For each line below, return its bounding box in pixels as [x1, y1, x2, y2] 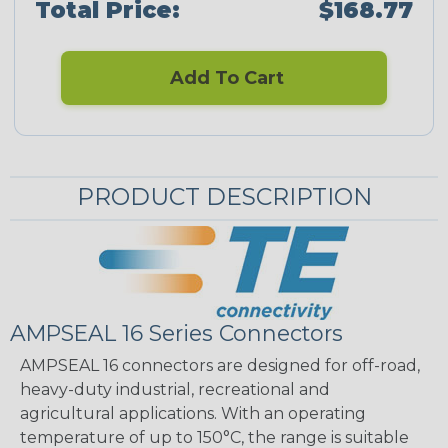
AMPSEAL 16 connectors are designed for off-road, [20, 356, 420, 376]
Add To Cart [164, 67, 284, 90]
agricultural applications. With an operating [20, 404, 366, 424]
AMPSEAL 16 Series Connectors [10, 320, 343, 347]
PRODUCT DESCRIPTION [76, 182, 372, 212]
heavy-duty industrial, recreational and [20, 380, 330, 400]
